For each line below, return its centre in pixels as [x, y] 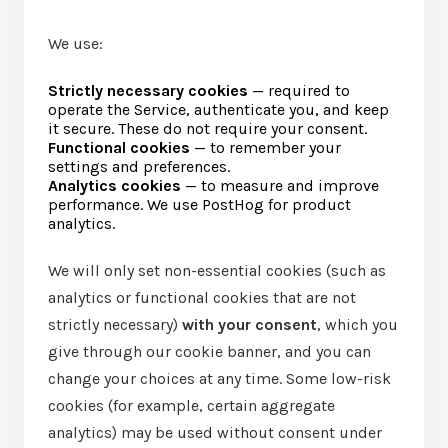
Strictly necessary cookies [148, 90]
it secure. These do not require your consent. [207, 128]
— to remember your [265, 147]
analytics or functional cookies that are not [202, 297]
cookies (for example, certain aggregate [191, 405]
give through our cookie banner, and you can [209, 351]
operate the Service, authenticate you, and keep [218, 109]
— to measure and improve [280, 185]
